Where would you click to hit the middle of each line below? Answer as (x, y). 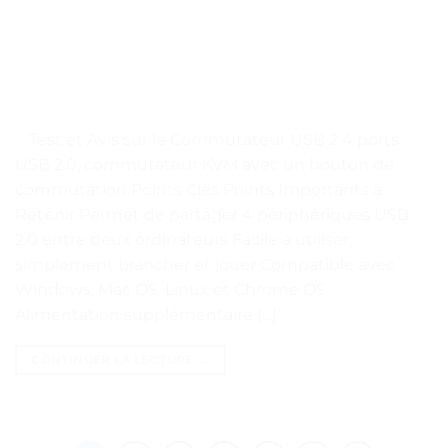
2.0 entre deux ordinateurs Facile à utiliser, (183, 239)
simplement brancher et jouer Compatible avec (205, 264)
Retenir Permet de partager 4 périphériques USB (212, 214)
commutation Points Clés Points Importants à (198, 189)
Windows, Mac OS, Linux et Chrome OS (170, 289)
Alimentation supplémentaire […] (146, 314)
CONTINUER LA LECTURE (114, 359)
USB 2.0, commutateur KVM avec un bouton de (204, 164)
